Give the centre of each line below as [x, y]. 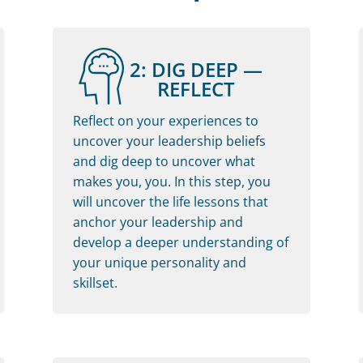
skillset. [95, 282]
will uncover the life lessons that [170, 201]
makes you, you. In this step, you [171, 181]
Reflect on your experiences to [165, 120]
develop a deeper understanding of [180, 242]
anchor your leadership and [158, 222]
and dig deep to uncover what [164, 161]
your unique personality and [159, 262]
